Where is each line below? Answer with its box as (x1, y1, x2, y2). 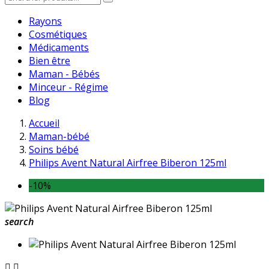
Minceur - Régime (29, 80, 108, 94)
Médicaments (29, 40, 89, 54)
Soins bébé (29, 142, 79, 156)
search (5, 214, 34, 228)
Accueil (29, 116, 59, 130)
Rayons (29, 14, 62, 28)
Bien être (29, 53, 70, 67)
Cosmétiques (29, 27, 87, 41)
